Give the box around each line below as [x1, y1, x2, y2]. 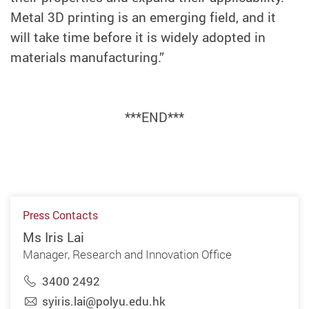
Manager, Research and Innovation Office [22, 246, 232, 262]
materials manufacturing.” [10, 48, 164, 66]
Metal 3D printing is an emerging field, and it [10, 8, 276, 26]
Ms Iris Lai [22, 228, 84, 246]
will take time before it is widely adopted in [10, 28, 266, 46]
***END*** [125, 108, 184, 127]
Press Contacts [22, 208, 98, 223]
